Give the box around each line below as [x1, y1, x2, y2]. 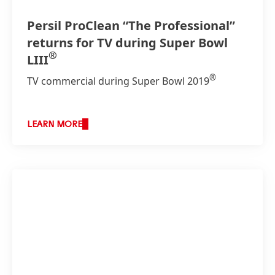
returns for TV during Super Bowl [27, 34, 228, 51]
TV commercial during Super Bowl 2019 [27, 74, 209, 88]
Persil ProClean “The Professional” [27, 17, 235, 34]
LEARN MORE [27, 120, 82, 129]
